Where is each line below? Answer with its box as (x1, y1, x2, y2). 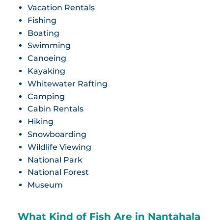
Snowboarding (27, 130, 86, 139)
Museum (27, 180, 63, 190)
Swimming (27, 41, 71, 51)
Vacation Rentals (27, 3, 95, 13)
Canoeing (27, 54, 66, 63)
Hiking (27, 117, 54, 127)
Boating (27, 28, 59, 38)
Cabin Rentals (27, 104, 83, 114)
